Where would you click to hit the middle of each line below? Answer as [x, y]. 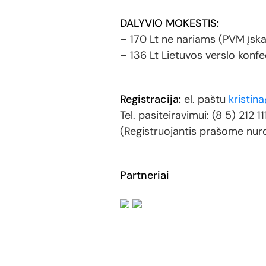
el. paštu [205, 99]
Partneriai [145, 175]
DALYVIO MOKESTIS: [170, 23]
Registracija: [151, 99]
